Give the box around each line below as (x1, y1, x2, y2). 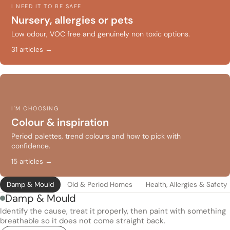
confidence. (11, 141, 50, 150)
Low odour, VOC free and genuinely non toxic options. (11, 29, 190, 39)
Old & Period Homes (67, 180, 132, 189)
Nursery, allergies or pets (11, 13, 133, 27)
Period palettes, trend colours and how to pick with (11, 131, 181, 141)
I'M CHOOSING (11, 105, 59, 112)
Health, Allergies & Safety (146, 180, 227, 189)
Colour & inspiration (11, 116, 109, 129)
